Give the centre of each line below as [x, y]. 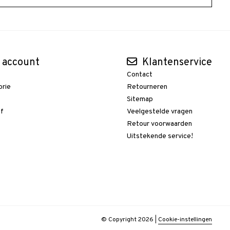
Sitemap [140, 99]
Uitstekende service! [160, 136]
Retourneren [147, 87]
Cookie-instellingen [185, 219]
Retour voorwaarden [159, 124]
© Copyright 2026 [128, 219]
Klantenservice [176, 62]
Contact [139, 74]
